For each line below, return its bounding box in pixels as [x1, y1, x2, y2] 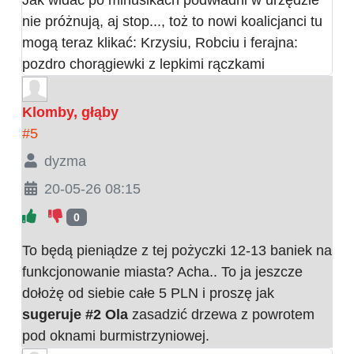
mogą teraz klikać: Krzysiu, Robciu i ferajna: [22, 34, 298, 51]
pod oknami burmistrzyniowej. [22, 327, 209, 344]
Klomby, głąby [22, 104, 119, 120]
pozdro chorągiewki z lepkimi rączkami [22, 55, 265, 72]
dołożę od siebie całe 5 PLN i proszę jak [22, 284, 274, 301]
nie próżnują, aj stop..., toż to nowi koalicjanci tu [22, 13, 322, 29]
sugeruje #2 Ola [22, 306, 128, 322]
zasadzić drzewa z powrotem [128, 306, 314, 322]
